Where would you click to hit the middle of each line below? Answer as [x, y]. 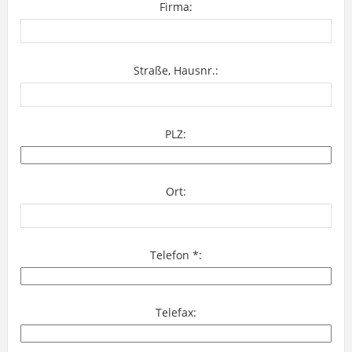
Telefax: [176, 312]
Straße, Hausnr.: [176, 70]
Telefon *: [176, 255]
